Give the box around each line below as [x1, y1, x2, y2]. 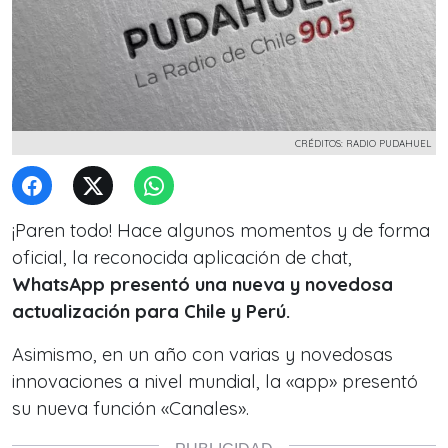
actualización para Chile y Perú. [12, 300, 295, 323]
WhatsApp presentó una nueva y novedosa [12, 273, 393, 296]
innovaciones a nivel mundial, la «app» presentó [12, 370, 418, 393]
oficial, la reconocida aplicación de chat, [12, 246, 352, 269]
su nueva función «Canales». [12, 397, 249, 420]
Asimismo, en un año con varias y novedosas [12, 343, 393, 366]
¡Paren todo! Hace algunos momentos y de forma [12, 219, 430, 242]
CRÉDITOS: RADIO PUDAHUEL [295, 137, 431, 149]
